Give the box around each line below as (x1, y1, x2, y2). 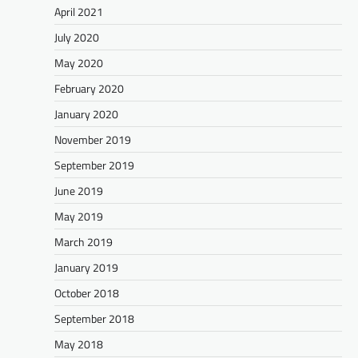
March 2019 (54, 233, 113, 251)
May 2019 (54, 208, 103, 225)
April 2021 (54, 3, 103, 21)
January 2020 (54, 105, 118, 123)
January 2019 (54, 259, 118, 276)
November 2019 (54, 131, 131, 149)
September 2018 (54, 310, 134, 328)
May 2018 (54, 336, 103, 353)
